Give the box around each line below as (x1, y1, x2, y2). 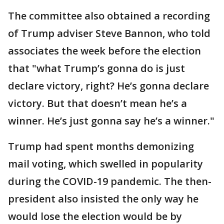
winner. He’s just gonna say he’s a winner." (8, 114, 214, 127)
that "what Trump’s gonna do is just (8, 61, 185, 75)
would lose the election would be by (8, 209, 182, 223)
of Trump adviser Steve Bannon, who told (8, 26, 210, 40)
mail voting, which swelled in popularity (8, 157, 203, 170)
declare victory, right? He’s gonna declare (8, 79, 209, 92)
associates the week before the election (8, 44, 201, 57)
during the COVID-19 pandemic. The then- (8, 174, 211, 188)
